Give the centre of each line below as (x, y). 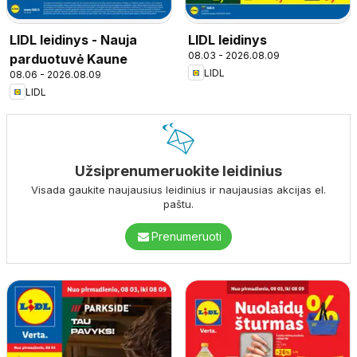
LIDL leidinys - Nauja (73, 40)
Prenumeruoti (186, 237)
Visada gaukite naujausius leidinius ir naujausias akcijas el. (178, 190)
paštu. (178, 204)
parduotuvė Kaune (69, 59)
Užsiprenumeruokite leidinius (178, 171)
